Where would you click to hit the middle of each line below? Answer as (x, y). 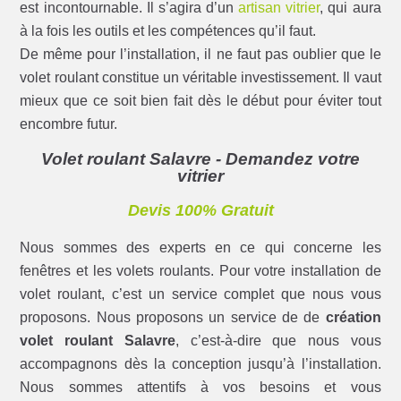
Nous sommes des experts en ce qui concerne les (200, 247)
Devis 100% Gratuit (200, 210)
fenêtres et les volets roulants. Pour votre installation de (200, 270)
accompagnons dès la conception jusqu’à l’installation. (200, 363)
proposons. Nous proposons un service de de (173, 317)
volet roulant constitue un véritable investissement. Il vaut (200, 77)
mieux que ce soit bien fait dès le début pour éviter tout (200, 100)
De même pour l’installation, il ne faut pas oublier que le (200, 54)
